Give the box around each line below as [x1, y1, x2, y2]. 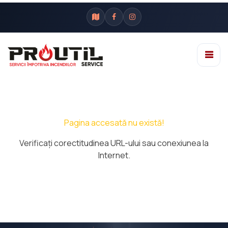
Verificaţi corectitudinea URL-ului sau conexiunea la [19, 137, 209, 149]
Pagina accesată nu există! [64, 117, 164, 128]
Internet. [98, 150, 130, 161]
